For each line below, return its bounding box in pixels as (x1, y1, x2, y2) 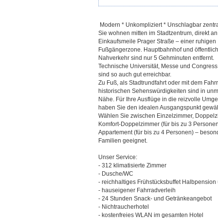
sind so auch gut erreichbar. (98, 71, 171, 78)
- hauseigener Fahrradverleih (98, 187, 176, 194)
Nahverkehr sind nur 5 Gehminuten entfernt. (98, 54, 214, 61)
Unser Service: (98, 154, 137, 161)
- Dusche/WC (98, 170, 133, 177)
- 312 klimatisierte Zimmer (98, 162, 166, 169)
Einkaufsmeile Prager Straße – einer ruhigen (98, 38, 216, 45)
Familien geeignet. (98, 137, 147, 144)
